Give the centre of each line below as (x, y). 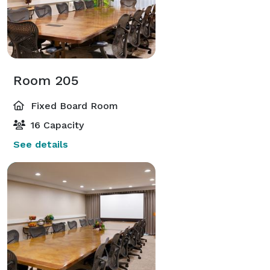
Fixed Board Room (73, 105)
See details (41, 144)
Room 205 (46, 80)
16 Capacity (56, 125)
